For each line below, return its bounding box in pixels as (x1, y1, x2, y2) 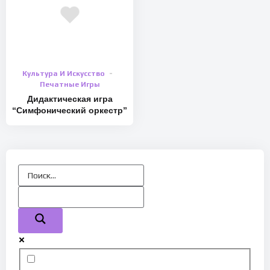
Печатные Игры (39, 80, 100, 89)
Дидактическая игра (27, 94, 113, 104)
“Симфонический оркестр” (12, 105, 127, 116)
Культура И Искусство (22, 69, 105, 78)
